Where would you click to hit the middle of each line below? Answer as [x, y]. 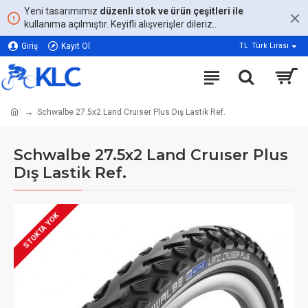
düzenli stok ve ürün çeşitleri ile [172, 11]
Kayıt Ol [76, 46]
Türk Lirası [270, 46]
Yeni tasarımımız [62, 11]
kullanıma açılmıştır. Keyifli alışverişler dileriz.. [120, 24]
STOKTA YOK [41, 231]
